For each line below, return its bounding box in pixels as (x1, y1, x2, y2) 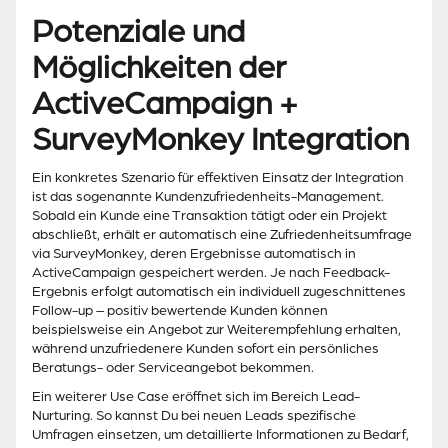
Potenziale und (32, 14, 245, 50)
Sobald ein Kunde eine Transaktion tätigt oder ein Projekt (32, 208, 387, 224)
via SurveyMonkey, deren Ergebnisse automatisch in (32, 246, 356, 262)
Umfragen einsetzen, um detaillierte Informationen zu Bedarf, (32, 427, 409, 443)
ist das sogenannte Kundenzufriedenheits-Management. (32, 189, 384, 205)
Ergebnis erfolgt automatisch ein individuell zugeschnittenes (32, 284, 406, 300)
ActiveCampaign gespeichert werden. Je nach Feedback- (32, 265, 390, 281)
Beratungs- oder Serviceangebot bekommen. (32, 360, 314, 376)
